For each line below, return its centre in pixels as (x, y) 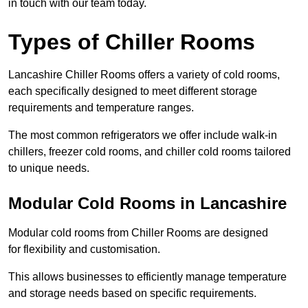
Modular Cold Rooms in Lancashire (147, 203)
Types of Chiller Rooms (132, 42)
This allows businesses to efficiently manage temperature (147, 277)
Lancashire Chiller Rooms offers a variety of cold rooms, (144, 75)
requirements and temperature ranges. (101, 108)
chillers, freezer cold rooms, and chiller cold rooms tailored (150, 152)
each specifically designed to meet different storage (133, 91)
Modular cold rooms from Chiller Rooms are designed (138, 233)
